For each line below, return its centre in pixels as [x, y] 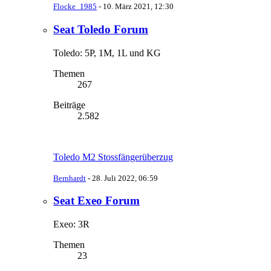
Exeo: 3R [71, 224]
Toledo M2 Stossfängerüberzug [113, 157]
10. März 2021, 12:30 [138, 7]
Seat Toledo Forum [101, 29]
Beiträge [69, 105]
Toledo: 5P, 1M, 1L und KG [107, 53]
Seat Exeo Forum [96, 201]
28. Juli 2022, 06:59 [125, 178]
